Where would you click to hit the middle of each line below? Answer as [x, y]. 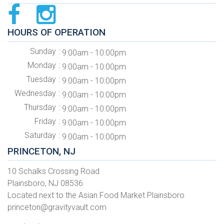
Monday [41, 65]
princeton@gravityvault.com [57, 207]
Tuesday [41, 79]
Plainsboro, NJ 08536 [45, 183]
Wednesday [35, 93]
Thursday [40, 107]
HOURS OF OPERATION [56, 32]
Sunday [43, 51]
